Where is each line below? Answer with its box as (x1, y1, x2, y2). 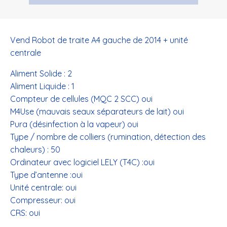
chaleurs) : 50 (10, 144, 60, 155)
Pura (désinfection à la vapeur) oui (10, 119, 138, 129)
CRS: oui (10, 208, 40, 218)
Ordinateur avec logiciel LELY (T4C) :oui (10, 157, 155, 167)
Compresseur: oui (10, 195, 75, 205)
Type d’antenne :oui (10, 170, 83, 180)
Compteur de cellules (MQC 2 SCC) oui (10, 94, 153, 104)
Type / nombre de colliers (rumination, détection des (10, 132, 206, 142)
